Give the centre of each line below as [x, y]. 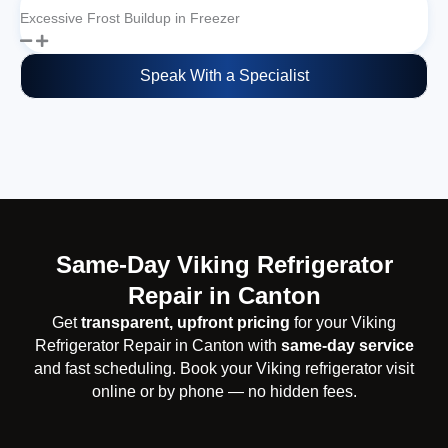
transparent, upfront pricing [185, 323]
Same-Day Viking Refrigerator [224, 265]
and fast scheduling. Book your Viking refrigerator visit [224, 369]
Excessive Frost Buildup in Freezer [130, 18]
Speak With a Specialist [224, 76]
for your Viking [343, 323]
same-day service [347, 346]
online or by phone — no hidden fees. [224, 392]
